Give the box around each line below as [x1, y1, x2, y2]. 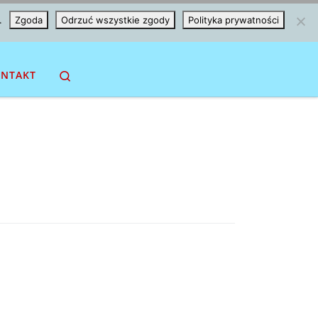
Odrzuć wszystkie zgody [60, 14, 170, 26]
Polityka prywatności [187, 14, 279, 26]
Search [72, 67, 104, 82]
